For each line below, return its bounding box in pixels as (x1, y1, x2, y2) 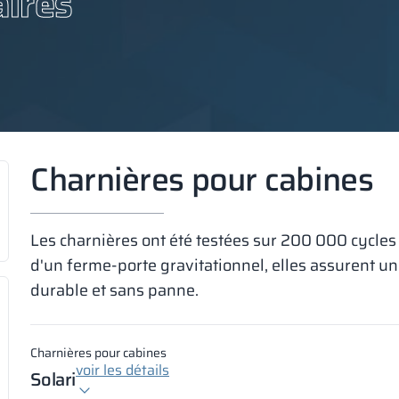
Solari (30, 365, 77, 394)
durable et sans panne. (30, 278, 199, 303)
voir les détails (76, 359, 170, 381)
